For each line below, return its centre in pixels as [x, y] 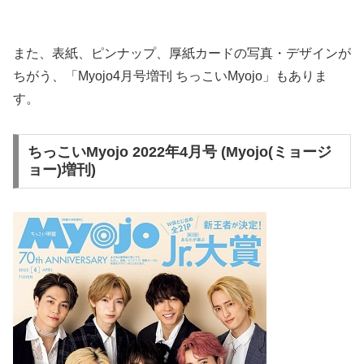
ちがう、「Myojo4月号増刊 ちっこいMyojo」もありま [170, 76]
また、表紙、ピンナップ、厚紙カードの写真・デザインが [182, 53]
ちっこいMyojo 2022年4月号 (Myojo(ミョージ [179, 152]
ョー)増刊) [61, 170]
